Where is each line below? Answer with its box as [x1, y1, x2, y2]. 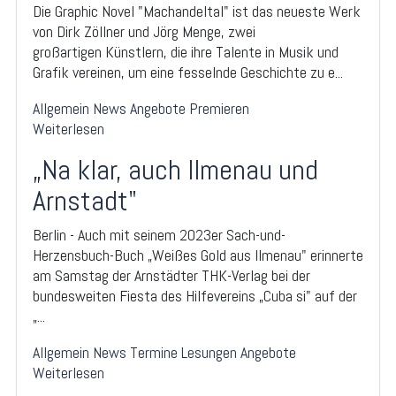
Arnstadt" [33, 182, 137, 218]
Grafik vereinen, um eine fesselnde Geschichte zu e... [33, 61, 343, 82]
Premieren [189, 97, 249, 118]
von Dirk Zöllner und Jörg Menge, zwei [33, 20, 255, 42]
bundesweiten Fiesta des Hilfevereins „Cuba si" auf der [33, 285, 357, 306]
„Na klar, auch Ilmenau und [33, 151, 318, 187]
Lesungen [181, 341, 237, 362]
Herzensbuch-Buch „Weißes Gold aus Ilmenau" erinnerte [33, 244, 363, 265]
